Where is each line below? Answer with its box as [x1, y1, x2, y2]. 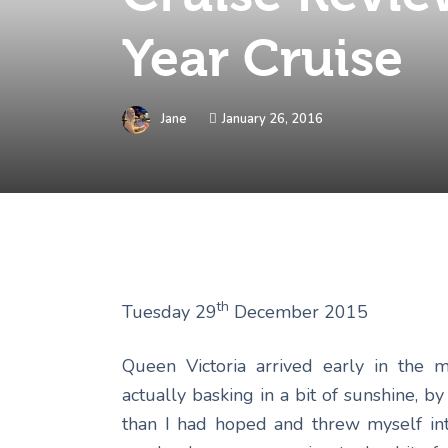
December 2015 [229, 299, 368, 324]
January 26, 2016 [222, 110, 323, 129]
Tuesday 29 [122, 299, 217, 324]
